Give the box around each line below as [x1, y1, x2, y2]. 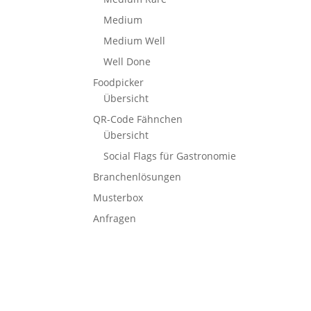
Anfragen [93, 211, 137, 225]
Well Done [103, 54, 151, 68]
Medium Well [103, 33, 166, 47]
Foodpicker [93, 75, 144, 89]
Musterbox [93, 190, 144, 204]
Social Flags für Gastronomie [103, 149, 237, 162]
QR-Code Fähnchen [93, 112, 183, 126]
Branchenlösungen [93, 169, 182, 183]
